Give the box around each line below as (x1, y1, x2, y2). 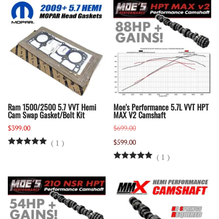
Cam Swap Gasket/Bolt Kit (8, 109, 85, 121)
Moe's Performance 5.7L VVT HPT (113, 101, 209, 113)
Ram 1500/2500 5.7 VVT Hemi (8, 101, 96, 113)
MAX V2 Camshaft (113, 109, 166, 121)
